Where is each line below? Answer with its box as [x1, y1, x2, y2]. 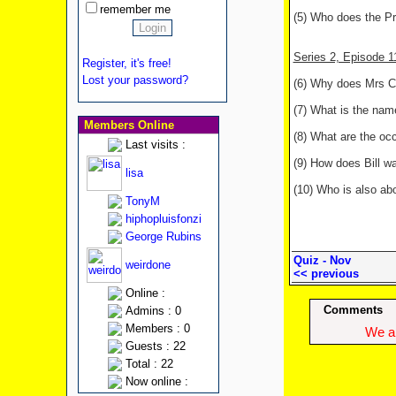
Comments [324, 303, 383, 316]
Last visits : [125, 138, 186, 151]
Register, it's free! [81, 57, 171, 70]
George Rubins [125, 230, 202, 243]
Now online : [125, 375, 188, 388]
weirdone [125, 258, 171, 271]
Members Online [80, 118, 174, 132]
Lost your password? [81, 73, 188, 87]
